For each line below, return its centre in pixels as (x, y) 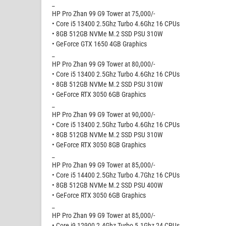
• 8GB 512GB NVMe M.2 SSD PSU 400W (107, 185)
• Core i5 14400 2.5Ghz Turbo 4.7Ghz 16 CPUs (116, 175)
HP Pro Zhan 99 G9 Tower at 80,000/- (103, 64)
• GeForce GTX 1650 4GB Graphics (99, 44)
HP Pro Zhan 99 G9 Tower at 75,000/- (103, 13)
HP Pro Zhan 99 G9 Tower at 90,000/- (103, 114)
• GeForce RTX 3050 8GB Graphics (99, 145)
